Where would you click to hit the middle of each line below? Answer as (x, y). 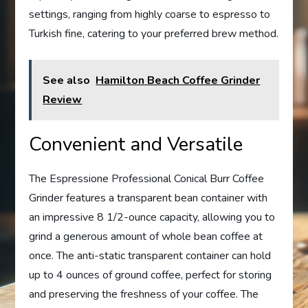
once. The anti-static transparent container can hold (150, 256)
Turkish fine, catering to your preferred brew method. (154, 34)
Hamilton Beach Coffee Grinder (178, 81)
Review (63, 100)
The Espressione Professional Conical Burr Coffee (147, 179)
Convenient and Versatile (136, 145)
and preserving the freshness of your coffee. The (144, 295)
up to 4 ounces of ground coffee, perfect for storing (151, 275)
